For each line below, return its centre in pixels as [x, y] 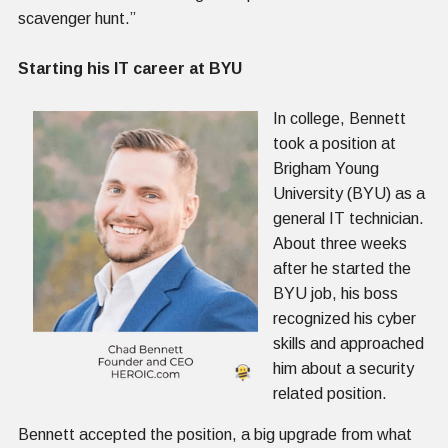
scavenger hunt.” [77, 18]
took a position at [334, 143]
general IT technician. [348, 218]
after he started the [342, 268]
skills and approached [348, 343]
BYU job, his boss [335, 293]
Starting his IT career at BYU [130, 68]
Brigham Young [326, 168]
